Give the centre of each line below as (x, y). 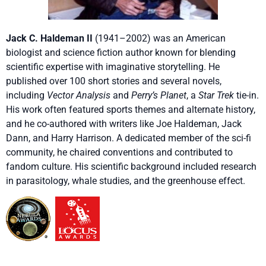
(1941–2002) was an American (159, 38)
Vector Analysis (79, 95)
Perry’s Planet (159, 95)
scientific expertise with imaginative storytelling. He (113, 66)
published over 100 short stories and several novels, (114, 81)
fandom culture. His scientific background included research (131, 166)
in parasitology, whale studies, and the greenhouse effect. (126, 180)
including (26, 95)
